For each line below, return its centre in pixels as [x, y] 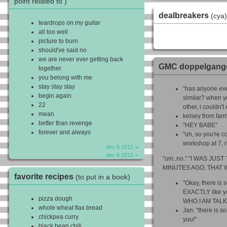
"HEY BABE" [200, 125]
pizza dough [55, 198]
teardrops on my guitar [69, 23]
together [50, 69]
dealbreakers [185, 16]
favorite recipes [45, 176]
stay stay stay [57, 87]
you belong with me [65, 78]
